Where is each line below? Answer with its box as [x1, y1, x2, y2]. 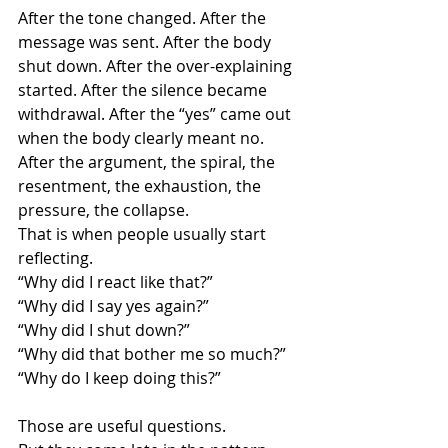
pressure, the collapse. [18, 199, 189, 221]
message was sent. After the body [18, 31, 275, 53]
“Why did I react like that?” [18, 271, 213, 293]
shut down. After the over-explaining [18, 55, 296, 77]
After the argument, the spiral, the [18, 151, 279, 173]
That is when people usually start [18, 223, 270, 245]
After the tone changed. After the [18, 7, 270, 29]
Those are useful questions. [18, 415, 226, 437]
